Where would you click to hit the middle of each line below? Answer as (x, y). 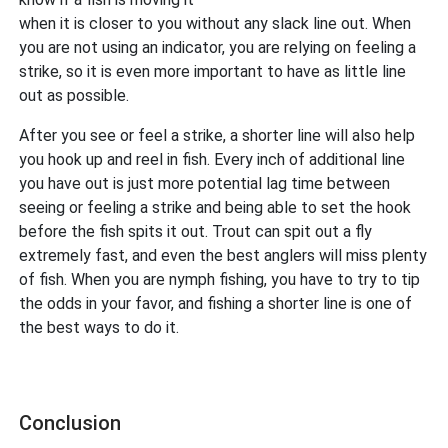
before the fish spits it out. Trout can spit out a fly (196, 232)
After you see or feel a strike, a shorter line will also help (217, 136)
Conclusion (73, 423)
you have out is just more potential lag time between (205, 184)
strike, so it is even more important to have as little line (213, 72)
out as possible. (76, 96)
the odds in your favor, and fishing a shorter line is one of (216, 304)
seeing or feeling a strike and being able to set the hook (215, 208)
